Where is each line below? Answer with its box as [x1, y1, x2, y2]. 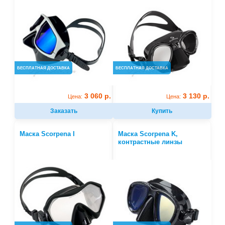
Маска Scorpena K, [118, 130, 178, 138]
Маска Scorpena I [20, 130, 75, 138]
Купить [152, 107, 173, 115]
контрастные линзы [118, 138, 182, 146]
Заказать [50, 107, 78, 115]
